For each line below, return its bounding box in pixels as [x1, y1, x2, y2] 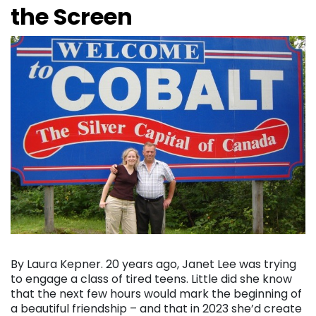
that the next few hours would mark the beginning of [11, 286, 302, 303]
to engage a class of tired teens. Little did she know [11, 271, 292, 288]
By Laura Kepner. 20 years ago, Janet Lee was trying [11, 256, 296, 273]
